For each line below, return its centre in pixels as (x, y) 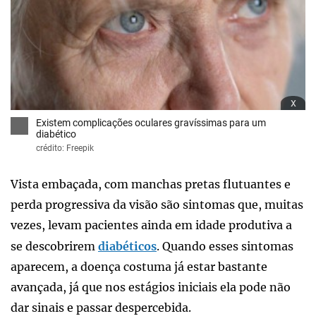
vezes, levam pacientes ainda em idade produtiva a (151, 225)
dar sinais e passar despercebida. (101, 307)
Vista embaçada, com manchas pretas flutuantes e (151, 184)
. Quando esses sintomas (225, 246)
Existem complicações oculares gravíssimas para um (151, 122)
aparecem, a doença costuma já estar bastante (139, 266)
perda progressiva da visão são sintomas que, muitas (157, 204)
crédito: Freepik (65, 148)
